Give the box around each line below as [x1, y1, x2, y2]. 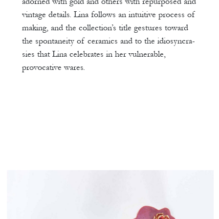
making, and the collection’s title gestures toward [22, 22, 188, 33]
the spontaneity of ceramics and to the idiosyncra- [22, 36, 195, 46]
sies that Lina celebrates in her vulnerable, [22, 49, 166, 60]
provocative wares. [22, 62, 85, 73]
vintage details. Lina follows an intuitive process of [22, 9, 196, 20]
